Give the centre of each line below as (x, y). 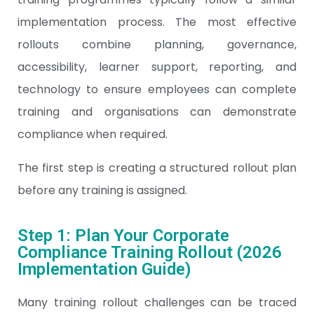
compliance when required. (93, 134)
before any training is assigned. (102, 190)
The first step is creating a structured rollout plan (157, 168)
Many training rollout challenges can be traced (157, 302)
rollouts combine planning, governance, (157, 45)
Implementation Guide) (104, 269)
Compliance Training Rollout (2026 (150, 252)
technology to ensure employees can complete (157, 89)
